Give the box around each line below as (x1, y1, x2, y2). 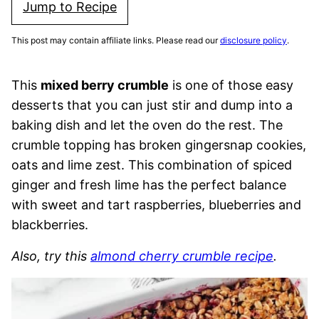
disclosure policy (220, 35, 287, 46)
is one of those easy (169, 78, 293, 93)
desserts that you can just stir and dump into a (11, 98, 293, 113)
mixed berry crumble (41, 78, 169, 93)
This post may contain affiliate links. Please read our (11, 35, 220, 46)
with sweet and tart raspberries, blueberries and (11, 197, 301, 212)
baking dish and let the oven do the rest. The (11, 117, 283, 132)
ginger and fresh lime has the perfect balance (11, 177, 286, 192)
